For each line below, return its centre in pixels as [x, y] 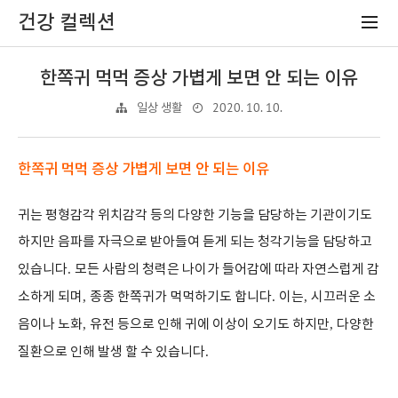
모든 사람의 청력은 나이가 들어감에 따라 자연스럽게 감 [227, 270]
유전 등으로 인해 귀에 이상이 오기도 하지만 [210, 325]
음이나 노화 [50, 325]
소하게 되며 [50, 297]
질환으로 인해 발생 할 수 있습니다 [111, 352]
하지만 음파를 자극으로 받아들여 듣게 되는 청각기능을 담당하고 [195, 242]
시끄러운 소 [343, 297]
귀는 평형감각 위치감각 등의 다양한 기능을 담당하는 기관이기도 [195, 215]
